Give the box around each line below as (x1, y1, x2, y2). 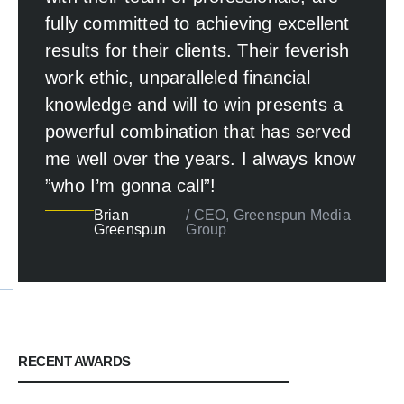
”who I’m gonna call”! (45, 175, 216, 196)
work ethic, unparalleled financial (45, 67, 310, 87)
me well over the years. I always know (45, 148, 356, 169)
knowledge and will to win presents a (45, 94, 344, 115)
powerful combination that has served (45, 121, 352, 142)
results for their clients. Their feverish (45, 40, 350, 60)
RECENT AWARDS (18, 353, 131, 369)
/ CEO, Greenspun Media (186, 207, 351, 223)
